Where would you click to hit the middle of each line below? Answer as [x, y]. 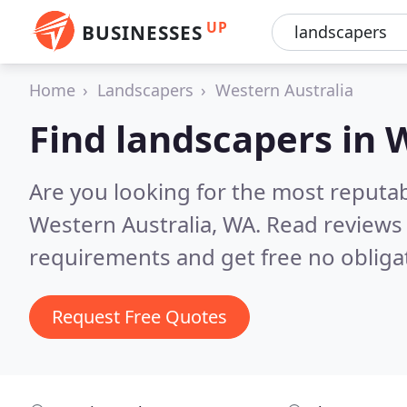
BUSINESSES [142, 33]
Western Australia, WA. [148, 224]
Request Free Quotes [139, 317]
